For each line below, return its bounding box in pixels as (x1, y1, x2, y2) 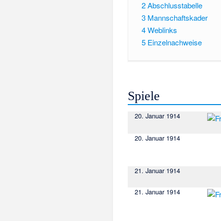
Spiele (128, 89, 160, 104)
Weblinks (147, 25, 177, 36)
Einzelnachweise (147, 37, 202, 47)
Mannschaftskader (147, 12, 208, 23)
